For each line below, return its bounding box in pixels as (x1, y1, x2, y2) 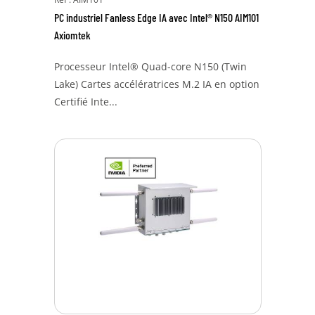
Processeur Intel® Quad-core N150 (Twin (53, 60, 247, 73)
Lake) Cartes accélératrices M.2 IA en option (53, 77, 259, 91)
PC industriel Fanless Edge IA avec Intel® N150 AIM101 (53, 11, 259, 24)
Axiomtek (53, 28, 91, 41)
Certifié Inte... (53, 95, 117, 108)
